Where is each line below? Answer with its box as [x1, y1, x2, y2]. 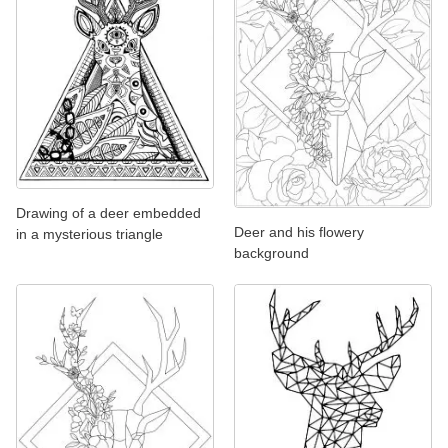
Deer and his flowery [234, 224, 364, 241]
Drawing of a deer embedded [16, 204, 201, 221]
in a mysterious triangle [16, 225, 163, 242]
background [234, 245, 309, 262]
